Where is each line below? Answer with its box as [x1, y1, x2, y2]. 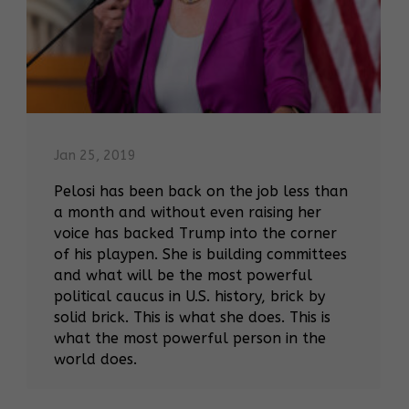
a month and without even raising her [54, 204, 321, 222]
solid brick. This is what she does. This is [54, 309, 330, 327]
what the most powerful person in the [54, 330, 326, 348]
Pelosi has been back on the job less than [54, 183, 348, 201]
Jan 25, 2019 [54, 147, 136, 164]
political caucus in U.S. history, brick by [54, 288, 325, 306]
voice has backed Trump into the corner [54, 225, 337, 243]
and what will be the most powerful [54, 267, 312, 285]
